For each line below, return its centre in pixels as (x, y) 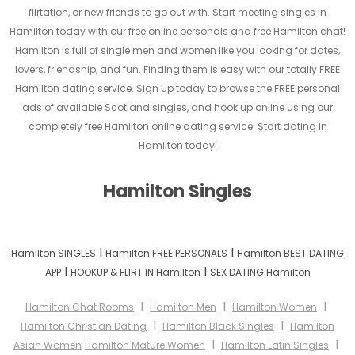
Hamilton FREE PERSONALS (166, 254)
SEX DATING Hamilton (260, 273)
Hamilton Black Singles (218, 326)
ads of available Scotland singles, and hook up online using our (177, 108)
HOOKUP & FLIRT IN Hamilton (135, 273)
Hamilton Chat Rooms (80, 307)
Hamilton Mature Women (145, 345)
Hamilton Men (183, 307)
